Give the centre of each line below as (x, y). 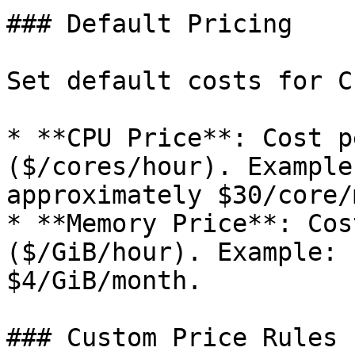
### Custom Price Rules (172, 338)
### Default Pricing (149, 24)
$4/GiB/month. (104, 281)
